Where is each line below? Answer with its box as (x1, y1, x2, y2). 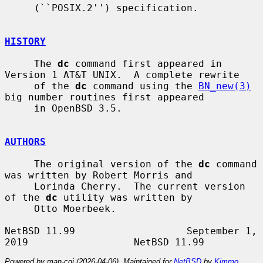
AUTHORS (5, 136, 46, 147)
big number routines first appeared (5, 91, 204, 103)
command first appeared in (69, 58, 222, 69)
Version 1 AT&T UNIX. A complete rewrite (5, 69, 240, 80)
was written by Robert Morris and (5, 169, 193, 181)
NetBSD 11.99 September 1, (5, 225, 257, 237)
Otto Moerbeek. (5, 203, 34, 214)
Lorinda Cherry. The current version (5, 180, 34, 192)
